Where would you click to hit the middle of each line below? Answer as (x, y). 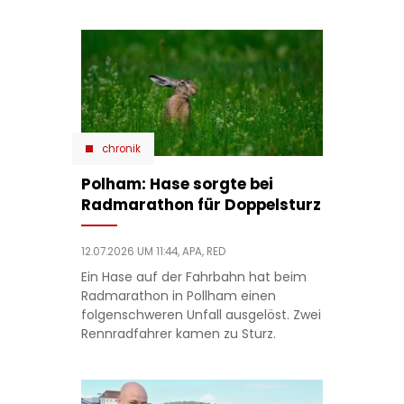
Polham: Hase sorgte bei (177, 184)
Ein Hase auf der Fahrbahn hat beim (193, 277)
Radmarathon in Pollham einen (178, 296)
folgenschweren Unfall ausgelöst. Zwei (201, 315)
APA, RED (203, 252)
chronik (121, 149)
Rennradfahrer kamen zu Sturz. (178, 334)
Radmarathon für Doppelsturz (201, 205)
